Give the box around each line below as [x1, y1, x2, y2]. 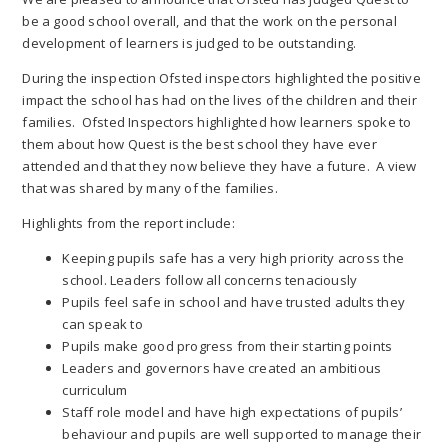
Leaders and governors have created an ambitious [62, 359, 382, 378]
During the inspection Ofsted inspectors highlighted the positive [22, 68, 421, 87]
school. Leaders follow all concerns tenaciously [62, 271, 358, 290]
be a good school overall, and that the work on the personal [22, 11, 397, 30]
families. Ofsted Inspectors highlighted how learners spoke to [22, 112, 412, 131]
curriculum [62, 381, 128, 400]
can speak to [62, 315, 143, 334]
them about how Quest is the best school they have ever [22, 134, 377, 153]
